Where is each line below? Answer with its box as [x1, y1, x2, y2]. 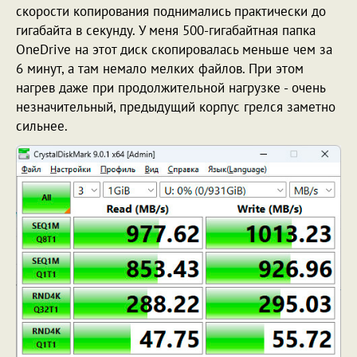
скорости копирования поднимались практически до [16, 2, 326, 21]
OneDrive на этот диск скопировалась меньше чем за [16, 41, 332, 59]
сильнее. [16, 117, 71, 135]
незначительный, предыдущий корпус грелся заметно [16, 98, 335, 116]
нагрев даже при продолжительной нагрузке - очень [16, 79, 325, 97]
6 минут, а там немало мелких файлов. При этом [16, 60, 304, 78]
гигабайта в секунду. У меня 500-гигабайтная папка [16, 22, 316, 40]
